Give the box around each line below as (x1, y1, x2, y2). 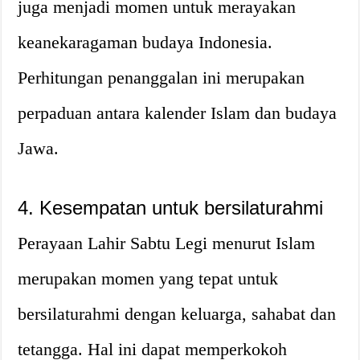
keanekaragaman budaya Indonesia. (18, 31, 273, 52)
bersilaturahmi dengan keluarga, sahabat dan (18, 303, 337, 324)
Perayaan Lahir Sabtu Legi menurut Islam (18, 232, 316, 253)
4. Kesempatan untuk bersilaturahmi (18, 196, 324, 219)
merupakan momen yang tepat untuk (18, 268, 279, 288)
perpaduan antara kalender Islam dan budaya (18, 102, 337, 123)
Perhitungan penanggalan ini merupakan (18, 67, 305, 88)
